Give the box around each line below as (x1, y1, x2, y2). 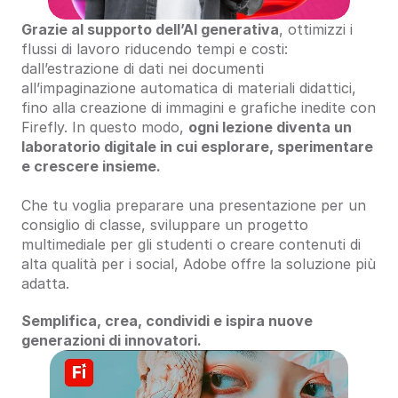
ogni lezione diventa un (188, 118, 352, 136)
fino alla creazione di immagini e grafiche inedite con (21, 99, 376, 116)
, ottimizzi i (279, 20, 353, 38)
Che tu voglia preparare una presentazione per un (21, 196, 366, 214)
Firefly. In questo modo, (21, 118, 188, 136)
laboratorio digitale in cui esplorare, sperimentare (21, 138, 373, 155)
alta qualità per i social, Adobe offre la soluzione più (21, 255, 376, 273)
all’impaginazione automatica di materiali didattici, (21, 79, 356, 97)
